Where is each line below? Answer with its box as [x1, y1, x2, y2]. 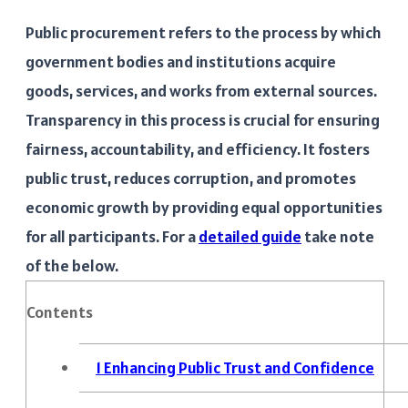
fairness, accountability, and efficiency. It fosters [25, 138, 370, 159]
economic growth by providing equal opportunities [25, 196, 382, 218]
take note [301, 225, 374, 247]
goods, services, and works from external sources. [25, 79, 377, 101]
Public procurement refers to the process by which [25, 21, 382, 43]
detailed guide [199, 225, 301, 247]
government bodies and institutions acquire [25, 50, 336, 72]
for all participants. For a [25, 225, 196, 247]
